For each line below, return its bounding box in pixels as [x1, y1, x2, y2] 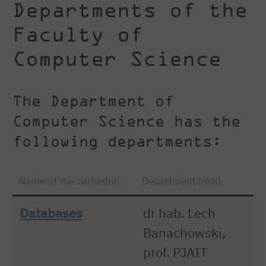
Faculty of [12, 21, 143, 46]
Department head [141, 173, 221, 188]
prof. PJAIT [143, 243, 208, 261]
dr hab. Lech [143, 204, 216, 221]
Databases [20, 204, 83, 221]
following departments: [12, 132, 221, 150]
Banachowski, [143, 223, 226, 241]
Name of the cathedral [18, 173, 120, 188]
